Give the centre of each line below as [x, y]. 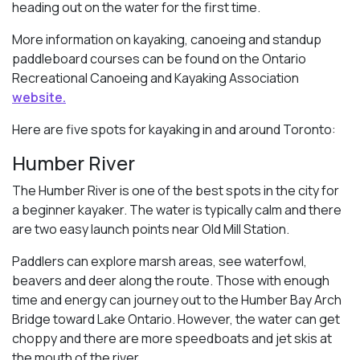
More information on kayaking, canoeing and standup [167, 39]
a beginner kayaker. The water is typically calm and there [177, 209]
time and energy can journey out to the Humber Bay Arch [177, 299]
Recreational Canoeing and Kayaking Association [155, 78]
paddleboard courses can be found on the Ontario [159, 58]
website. [39, 97]
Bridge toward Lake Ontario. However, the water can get [176, 319]
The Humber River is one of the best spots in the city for [176, 190]
